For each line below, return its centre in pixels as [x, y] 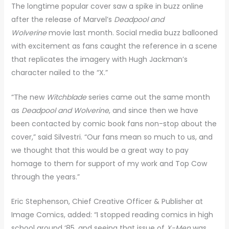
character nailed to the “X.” [59, 72]
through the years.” [45, 177]
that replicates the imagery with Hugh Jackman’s [99, 59]
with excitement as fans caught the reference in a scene [114, 46]
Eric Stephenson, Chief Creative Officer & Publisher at [107, 202]
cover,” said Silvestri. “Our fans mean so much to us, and [112, 137]
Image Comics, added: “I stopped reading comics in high [112, 215]
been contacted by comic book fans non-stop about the [114, 123]
